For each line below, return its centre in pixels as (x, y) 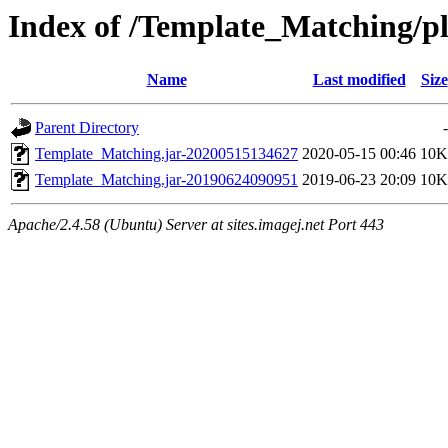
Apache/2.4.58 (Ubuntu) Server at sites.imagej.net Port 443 (196, 225)
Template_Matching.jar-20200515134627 (166, 154)
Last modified (359, 80)
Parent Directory (87, 128)
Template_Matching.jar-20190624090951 (166, 180)
